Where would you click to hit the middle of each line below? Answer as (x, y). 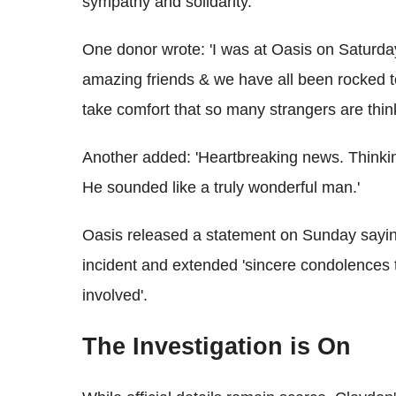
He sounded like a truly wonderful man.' (221, 187)
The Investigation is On (217, 346)
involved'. (115, 295)
